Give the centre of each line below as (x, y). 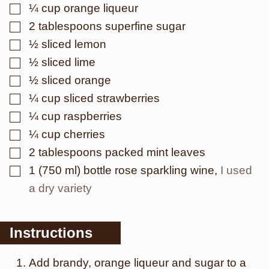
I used (236, 170)
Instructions (53, 233)
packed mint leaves (155, 152)
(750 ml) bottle (75, 170)
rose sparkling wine (165, 170)
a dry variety (60, 188)
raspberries (93, 116)
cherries (84, 134)
